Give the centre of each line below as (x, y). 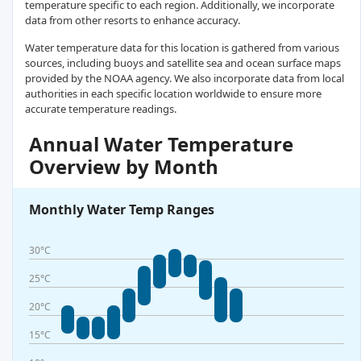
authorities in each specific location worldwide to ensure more (173, 94)
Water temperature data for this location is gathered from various (182, 48)
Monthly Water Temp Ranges (122, 210)
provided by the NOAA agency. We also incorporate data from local (185, 79)
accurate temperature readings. (101, 109)
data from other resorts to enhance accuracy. (133, 21)
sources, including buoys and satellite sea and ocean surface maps (183, 63)
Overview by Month (124, 167)
